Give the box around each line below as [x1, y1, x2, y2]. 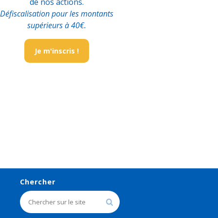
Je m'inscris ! [34, 46, 79, 56]
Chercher [19, 177, 55, 186]
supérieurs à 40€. [27, 20, 86, 31]
